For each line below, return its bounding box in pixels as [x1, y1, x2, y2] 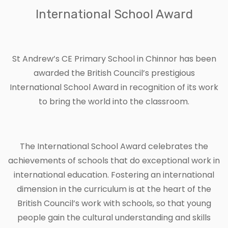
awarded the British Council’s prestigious [33, 67, 195, 79]
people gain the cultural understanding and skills [17, 211, 211, 223]
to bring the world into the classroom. [39, 95, 189, 107]
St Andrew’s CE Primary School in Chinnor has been [12, 52, 216, 65]
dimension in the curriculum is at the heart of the [17, 183, 211, 195]
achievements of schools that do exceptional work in [8, 154, 220, 166]
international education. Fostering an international [14, 168, 214, 181]
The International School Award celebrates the [20, 140, 208, 152]
